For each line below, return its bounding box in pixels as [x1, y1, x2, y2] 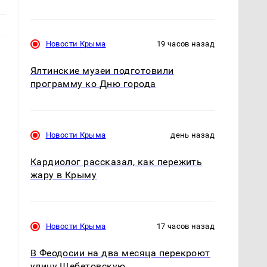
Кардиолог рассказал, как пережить [30, 156, 203, 168]
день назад [170, 130, 215, 139]
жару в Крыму [30, 169, 97, 181]
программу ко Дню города [30, 77, 156, 89]
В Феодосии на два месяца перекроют [30, 247, 210, 259]
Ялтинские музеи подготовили [30, 64, 174, 76]
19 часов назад [156, 39, 215, 48]
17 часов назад [156, 222, 215, 231]
